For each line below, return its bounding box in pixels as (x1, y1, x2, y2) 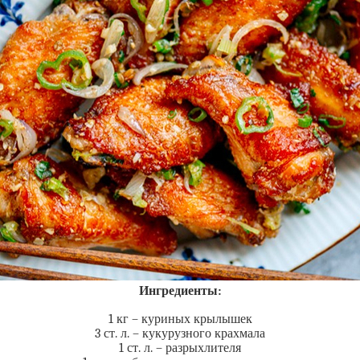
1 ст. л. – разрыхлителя (119, 341, 241, 355)
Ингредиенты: (139, 284, 221, 298)
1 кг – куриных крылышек (108, 312, 252, 326)
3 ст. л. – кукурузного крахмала (95, 326, 265, 341)
